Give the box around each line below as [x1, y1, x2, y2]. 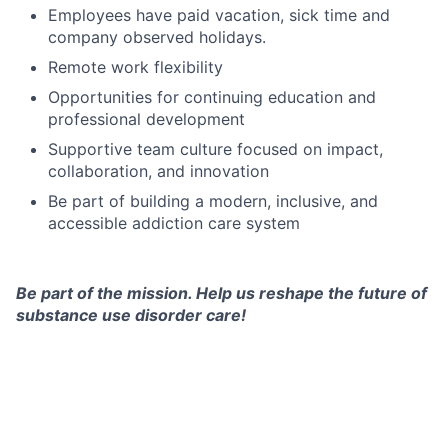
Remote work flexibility [48, 56, 223, 77]
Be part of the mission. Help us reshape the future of [16, 282, 427, 303]
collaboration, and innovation [48, 160, 269, 181]
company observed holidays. [48, 26, 266, 47]
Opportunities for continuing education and [48, 86, 376, 107]
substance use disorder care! [16, 304, 246, 325]
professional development [48, 108, 245, 129]
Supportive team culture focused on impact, [48, 138, 383, 159]
